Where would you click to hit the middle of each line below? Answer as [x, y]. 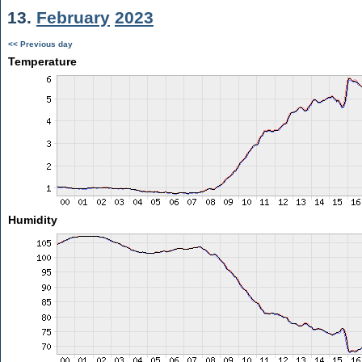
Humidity [32, 220]
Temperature [42, 61]
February [73, 17]
